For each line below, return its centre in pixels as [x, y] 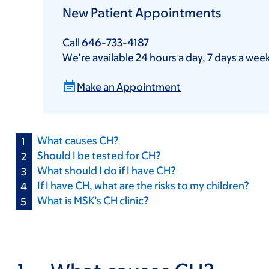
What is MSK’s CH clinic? [93, 201]
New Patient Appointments [142, 13]
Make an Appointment [129, 87]
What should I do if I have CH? [106, 171]
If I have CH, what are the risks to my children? [143, 186]
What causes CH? [78, 141]
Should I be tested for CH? [99, 156]
